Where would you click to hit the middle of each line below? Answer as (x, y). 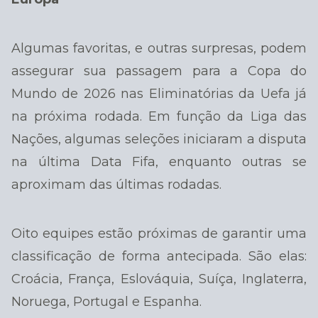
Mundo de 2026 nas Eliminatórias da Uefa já (159, 93)
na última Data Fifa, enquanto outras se (159, 161)
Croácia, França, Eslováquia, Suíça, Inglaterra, (159, 279)
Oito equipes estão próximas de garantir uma (159, 233)
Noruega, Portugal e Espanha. (106, 301)
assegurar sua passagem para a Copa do (159, 71)
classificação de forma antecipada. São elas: (159, 256)
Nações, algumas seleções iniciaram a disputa (159, 139)
